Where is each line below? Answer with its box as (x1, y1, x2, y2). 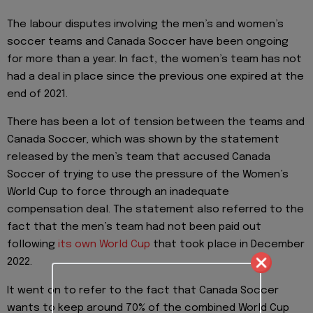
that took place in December (150, 239, 305, 251)
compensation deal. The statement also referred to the (7, 204, 304, 216)
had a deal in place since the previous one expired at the (7, 71, 304, 83)
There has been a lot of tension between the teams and (7, 117, 305, 129)
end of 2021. (7, 89, 68, 101)
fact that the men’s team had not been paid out (7, 221, 261, 233)
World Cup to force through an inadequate (7, 187, 229, 198)
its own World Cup (58, 239, 150, 251)
